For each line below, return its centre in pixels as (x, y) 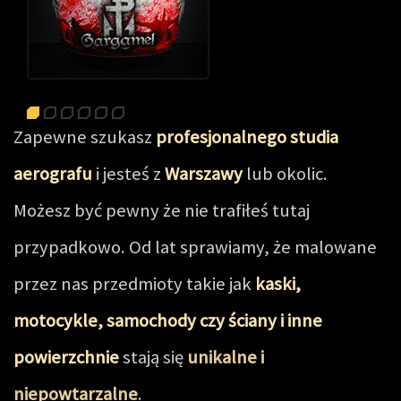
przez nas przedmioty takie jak (134, 284)
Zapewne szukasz (85, 137)
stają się (153, 357)
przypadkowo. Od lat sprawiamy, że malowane (195, 247)
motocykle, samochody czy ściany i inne (168, 320)
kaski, (278, 284)
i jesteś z (128, 174)
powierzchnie (66, 357)
